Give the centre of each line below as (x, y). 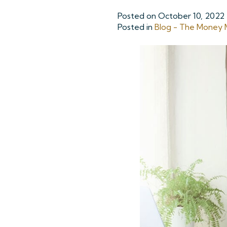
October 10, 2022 (191, 16)
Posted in (136, 27)
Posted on (138, 16)
